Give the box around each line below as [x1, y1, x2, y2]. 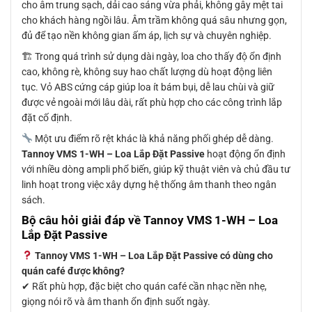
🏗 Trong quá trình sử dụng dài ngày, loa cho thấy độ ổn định [22, 50, 281, 62]
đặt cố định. [22, 111, 72, 123]
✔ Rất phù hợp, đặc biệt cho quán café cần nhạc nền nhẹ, [22, 281, 267, 292]
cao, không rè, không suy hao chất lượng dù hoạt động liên [22, 65, 272, 77]
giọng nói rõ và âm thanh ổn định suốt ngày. [22, 296, 210, 307]
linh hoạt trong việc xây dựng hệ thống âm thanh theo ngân [22, 178, 276, 190]
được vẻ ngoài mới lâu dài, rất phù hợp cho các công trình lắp [22, 96, 282, 108]
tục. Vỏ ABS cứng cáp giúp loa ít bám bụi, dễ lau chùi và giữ [22, 81, 274, 93]
